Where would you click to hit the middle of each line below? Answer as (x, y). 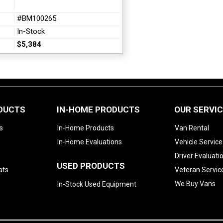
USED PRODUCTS (91, 166)
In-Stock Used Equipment (97, 184)
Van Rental (192, 128)
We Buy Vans (195, 184)
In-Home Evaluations (90, 142)
